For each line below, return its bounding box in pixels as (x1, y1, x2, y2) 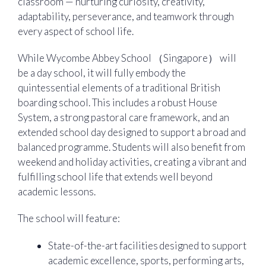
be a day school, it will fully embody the (18, 66, 186, 79)
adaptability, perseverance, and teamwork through (18, 9, 234, 23)
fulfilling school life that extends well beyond (18, 170, 213, 183)
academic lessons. (18, 185, 96, 198)
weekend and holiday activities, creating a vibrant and (18, 155, 246, 168)
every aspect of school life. (18, 24, 134, 37)
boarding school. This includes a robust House (18, 96, 217, 109)
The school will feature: (18, 212, 120, 225)
